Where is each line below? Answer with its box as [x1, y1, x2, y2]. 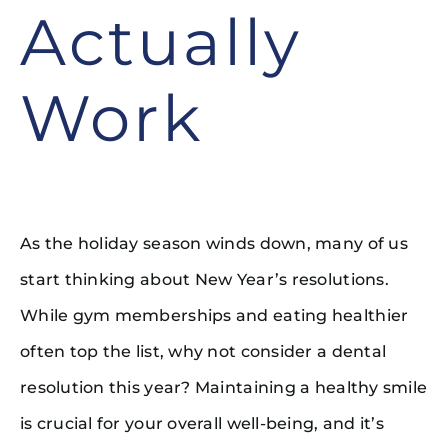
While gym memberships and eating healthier [19, 306, 409, 326]
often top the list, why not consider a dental [19, 342, 387, 362]
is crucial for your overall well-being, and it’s [19, 414, 384, 434]
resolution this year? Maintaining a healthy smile [19, 378, 428, 398]
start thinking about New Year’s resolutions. [19, 270, 389, 290]
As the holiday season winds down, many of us [19, 234, 408, 254]
